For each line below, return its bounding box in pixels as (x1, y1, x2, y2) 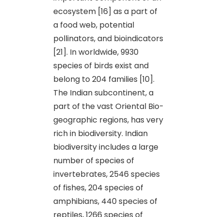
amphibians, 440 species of (53, 195, 157, 207)
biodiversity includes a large (53, 141, 158, 153)
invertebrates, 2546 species (53, 168, 160, 180)
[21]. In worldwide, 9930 (53, 46, 139, 58)
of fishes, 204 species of (53, 182, 143, 193)
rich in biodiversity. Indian (53, 127, 148, 139)
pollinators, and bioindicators (53, 32, 163, 44)
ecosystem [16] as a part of (53, 5, 157, 17)
